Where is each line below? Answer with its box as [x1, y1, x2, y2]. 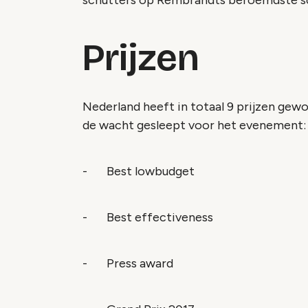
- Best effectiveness [82, 209, 213, 225]
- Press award [82, 255, 173, 271]
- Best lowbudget [82, 163, 195, 179]
